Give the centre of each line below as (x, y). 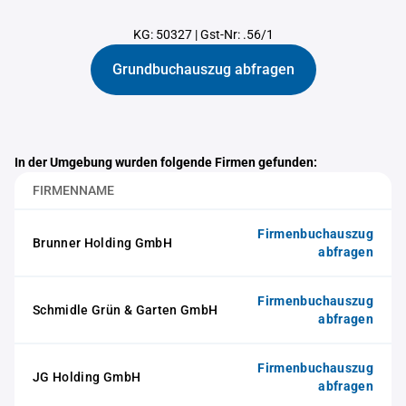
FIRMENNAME (73, 190)
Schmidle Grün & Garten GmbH (126, 310)
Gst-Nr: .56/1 (237, 34)
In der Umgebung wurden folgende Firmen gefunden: (166, 162)
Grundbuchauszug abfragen (203, 69)
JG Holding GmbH (87, 377)
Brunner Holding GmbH (102, 243)
